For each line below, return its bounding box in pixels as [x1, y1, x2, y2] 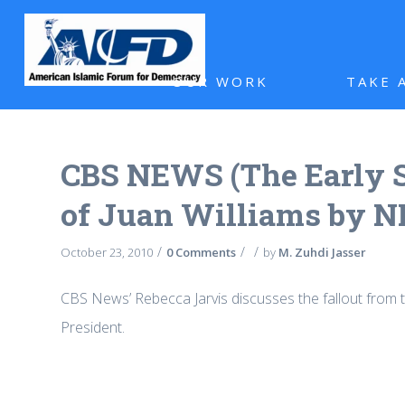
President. [61, 316, 125, 337]
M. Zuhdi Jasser [278, 244, 366, 260]
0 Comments [166, 244, 236, 260]
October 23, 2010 [61, 244, 153, 260]
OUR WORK [172, 72, 269, 90]
